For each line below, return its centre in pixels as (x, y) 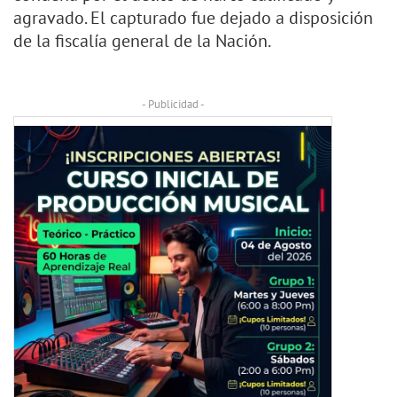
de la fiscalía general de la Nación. (142, 41)
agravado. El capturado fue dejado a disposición (193, 18)
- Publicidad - (173, 105)
